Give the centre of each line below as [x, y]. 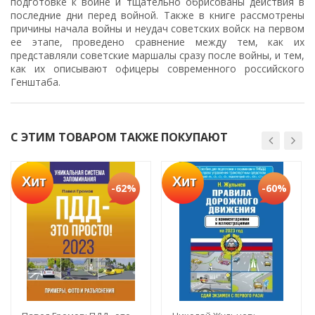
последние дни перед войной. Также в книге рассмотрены [157, 15]
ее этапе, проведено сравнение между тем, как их [157, 42]
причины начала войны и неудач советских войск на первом [157, 29]
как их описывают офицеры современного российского [157, 69]
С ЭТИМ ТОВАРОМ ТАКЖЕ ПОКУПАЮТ [119, 137]
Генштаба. [36, 82]
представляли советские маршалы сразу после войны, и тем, [157, 56]
